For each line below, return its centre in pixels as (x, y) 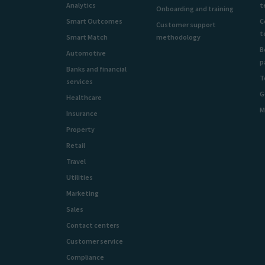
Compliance (85, 257)
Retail (76, 145)
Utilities (80, 177)
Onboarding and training (195, 8)
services (80, 81)
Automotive (86, 53)
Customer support (186, 24)
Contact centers (93, 225)
